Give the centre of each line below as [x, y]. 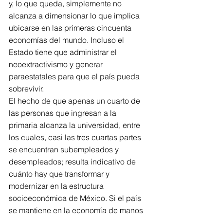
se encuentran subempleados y [65, 149]
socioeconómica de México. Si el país [76, 198]
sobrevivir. [26, 89]
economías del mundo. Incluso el [67, 40]
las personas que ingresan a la [64, 113]
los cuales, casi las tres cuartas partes [76, 137]
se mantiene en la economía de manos [77, 210]
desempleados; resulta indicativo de [73, 162]
